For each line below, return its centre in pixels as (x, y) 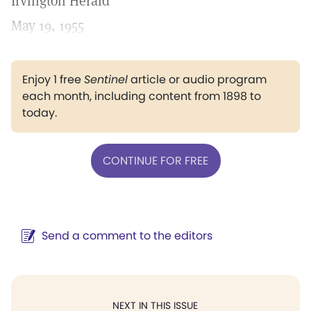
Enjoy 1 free (53, 79)
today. (40, 113)
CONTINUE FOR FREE (155, 160)
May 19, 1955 (48, 26)
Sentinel (106, 79)
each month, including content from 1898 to (142, 96)
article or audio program (197, 79)
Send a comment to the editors (127, 236)
